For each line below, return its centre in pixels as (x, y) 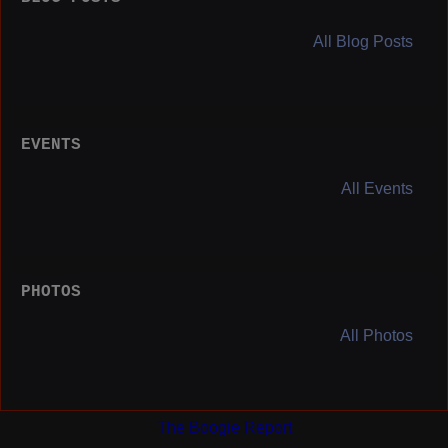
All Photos (376, 335)
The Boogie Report (224, 427)
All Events (377, 188)
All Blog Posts (363, 41)
